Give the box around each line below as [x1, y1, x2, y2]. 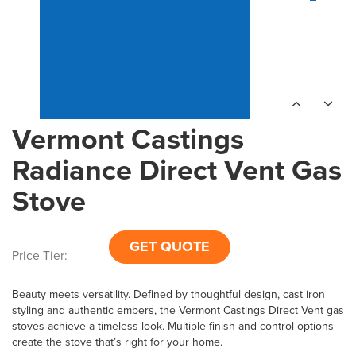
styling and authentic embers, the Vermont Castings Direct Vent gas [12, 301, 344, 318]
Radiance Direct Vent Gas [12, 148, 342, 190]
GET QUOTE [130, 235, 210, 257]
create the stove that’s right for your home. [12, 333, 222, 350]
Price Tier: [12, 246, 68, 264]
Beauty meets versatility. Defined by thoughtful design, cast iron [12, 285, 325, 302]
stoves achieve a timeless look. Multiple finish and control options [12, 317, 334, 334]
